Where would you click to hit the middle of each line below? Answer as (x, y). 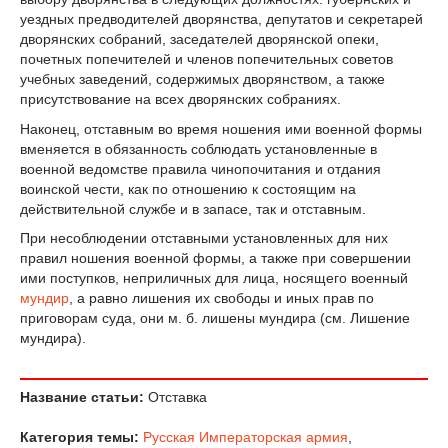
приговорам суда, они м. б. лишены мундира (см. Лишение (215, 318)
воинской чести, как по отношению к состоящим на (188, 188)
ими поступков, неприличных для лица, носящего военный (214, 278)
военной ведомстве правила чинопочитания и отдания (200, 168)
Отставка (175, 397)
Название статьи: (82, 397)
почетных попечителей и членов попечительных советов (206, 58)
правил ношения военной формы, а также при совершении (215, 258)
